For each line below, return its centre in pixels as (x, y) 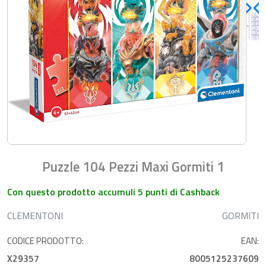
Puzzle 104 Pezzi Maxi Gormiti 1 (133, 167)
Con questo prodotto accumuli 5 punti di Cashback (113, 191)
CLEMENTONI (35, 215)
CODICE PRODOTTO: (45, 240)
